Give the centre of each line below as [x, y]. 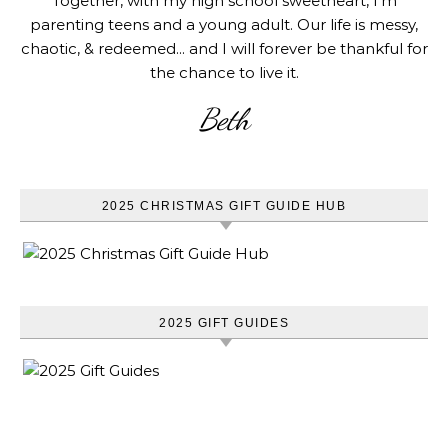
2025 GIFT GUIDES [224, 322]
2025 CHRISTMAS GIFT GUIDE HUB [224, 205]
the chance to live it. [224, 72]
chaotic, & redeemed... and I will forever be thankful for [224, 48]
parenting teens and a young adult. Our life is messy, [224, 24]
